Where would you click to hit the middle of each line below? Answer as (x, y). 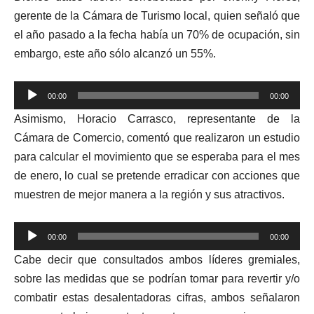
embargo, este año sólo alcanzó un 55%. (115, 53)
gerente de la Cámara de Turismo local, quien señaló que (157, 15)
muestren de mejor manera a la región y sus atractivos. (149, 194)
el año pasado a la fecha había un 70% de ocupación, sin (157, 34)
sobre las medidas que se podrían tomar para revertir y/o (157, 278)
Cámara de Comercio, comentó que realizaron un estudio (157, 137)
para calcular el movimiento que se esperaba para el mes (157, 156)
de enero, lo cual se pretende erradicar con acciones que (157, 175)
